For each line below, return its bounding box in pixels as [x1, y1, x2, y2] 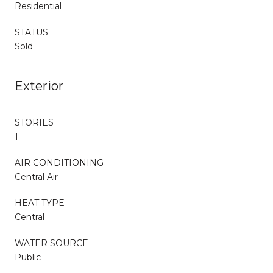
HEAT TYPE [15, 197, 65, 208]
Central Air [15, 171, 58, 182]
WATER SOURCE [15, 237, 88, 249]
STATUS [15, 26, 48, 38]
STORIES [15, 116, 54, 128]
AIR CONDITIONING [15, 157, 104, 168]
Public [15, 251, 41, 263]
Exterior [15, 78, 63, 93]
